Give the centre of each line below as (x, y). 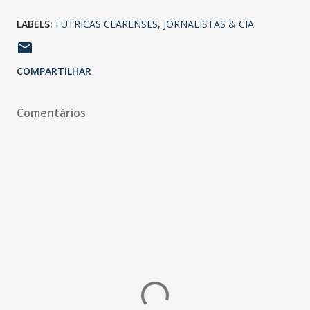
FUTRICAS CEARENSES (107, 24)
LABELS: (35, 24)
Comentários (51, 112)
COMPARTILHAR (54, 71)
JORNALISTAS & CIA (209, 24)
